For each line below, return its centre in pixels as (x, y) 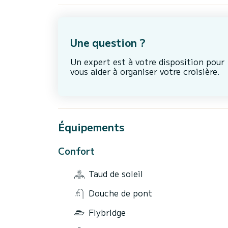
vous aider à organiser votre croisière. (145, 72)
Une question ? (108, 43)
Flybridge (107, 212)
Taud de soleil (116, 174)
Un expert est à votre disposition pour (147, 62)
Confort (76, 150)
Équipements (91, 127)
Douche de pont (120, 193)
